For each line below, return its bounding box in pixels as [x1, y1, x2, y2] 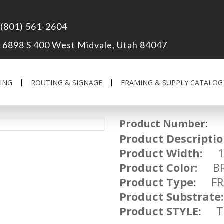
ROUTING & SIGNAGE [31, 78, 102, 87]
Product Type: [119, 174, 196, 189]
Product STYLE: [119, 203, 201, 218]
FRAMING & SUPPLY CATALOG [121, 78, 223, 87]
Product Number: [119, 117, 208, 130]
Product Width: [119, 145, 203, 160]
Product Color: [119, 160, 198, 175]
